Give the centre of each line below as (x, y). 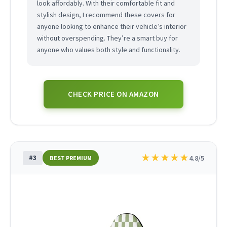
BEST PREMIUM (71, 158)
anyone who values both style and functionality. (109, 50)
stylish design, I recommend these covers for (106, 15)
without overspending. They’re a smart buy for (107, 38)
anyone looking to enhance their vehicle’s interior (112, 27)
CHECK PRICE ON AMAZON (113, 94)
